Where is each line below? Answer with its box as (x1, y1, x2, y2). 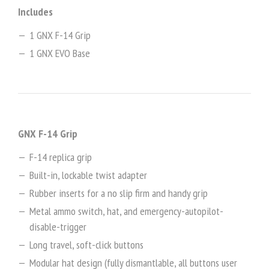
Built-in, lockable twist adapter (29, 168, 147, 183)
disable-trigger (29, 220, 86, 234)
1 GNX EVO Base (29, 46, 90, 61)
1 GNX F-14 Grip (29, 28, 91, 43)
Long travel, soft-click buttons (29, 238, 144, 252)
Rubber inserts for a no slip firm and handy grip (29, 186, 208, 201)
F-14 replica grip (29, 150, 92, 165)
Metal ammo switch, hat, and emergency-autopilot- (29, 204, 223, 219)
